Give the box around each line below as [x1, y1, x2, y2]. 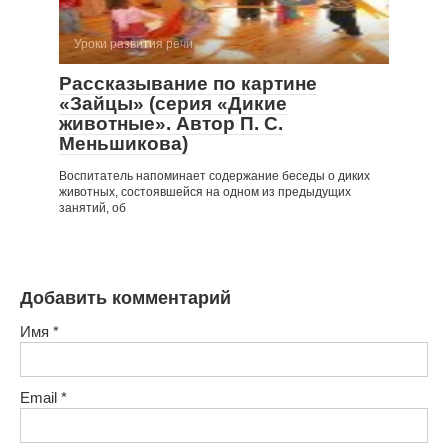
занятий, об [59, 200, 126, 215]
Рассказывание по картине [59, 72, 317, 94]
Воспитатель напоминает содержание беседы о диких [59, 168, 370, 183]
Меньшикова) [59, 132, 188, 154]
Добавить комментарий [20, 287, 231, 308]
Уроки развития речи [74, 36, 193, 51]
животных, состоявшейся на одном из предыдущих [59, 184, 351, 199]
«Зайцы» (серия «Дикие [59, 92, 287, 114]
